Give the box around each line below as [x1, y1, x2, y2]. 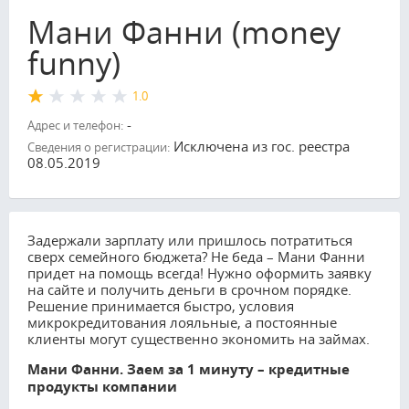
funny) [27, 41, 121, 84]
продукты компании [27, 376, 177, 396]
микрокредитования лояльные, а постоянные [27, 312, 337, 331]
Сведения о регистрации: [27, 138, 170, 155]
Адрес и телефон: [27, 116, 123, 133]
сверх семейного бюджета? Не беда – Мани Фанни [27, 246, 365, 266]
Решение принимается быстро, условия [27, 296, 294, 315]
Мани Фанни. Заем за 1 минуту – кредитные [27, 359, 350, 379]
